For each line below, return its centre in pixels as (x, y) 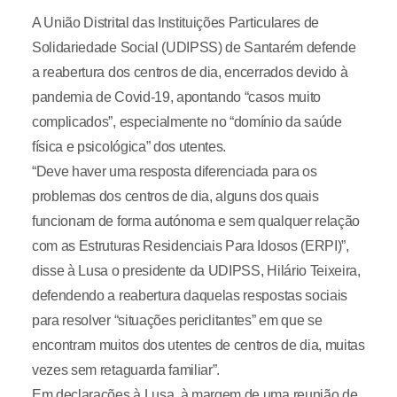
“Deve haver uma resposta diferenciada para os (174, 172)
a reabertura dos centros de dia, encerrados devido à (190, 73)
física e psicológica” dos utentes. (129, 147)
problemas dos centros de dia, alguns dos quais (175, 197)
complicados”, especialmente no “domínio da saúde (187, 122)
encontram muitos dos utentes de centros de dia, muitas (198, 346)
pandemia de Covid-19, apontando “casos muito (176, 97)
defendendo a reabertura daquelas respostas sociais (189, 296)
